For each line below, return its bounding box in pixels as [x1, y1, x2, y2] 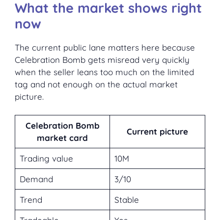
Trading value [19, 153, 73, 164]
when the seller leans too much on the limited [15, 66, 194, 77]
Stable [114, 194, 139, 205]
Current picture [127, 126, 188, 137]
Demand [19, 174, 53, 185]
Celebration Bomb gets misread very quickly [15, 54, 190, 65]
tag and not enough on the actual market [15, 79, 178, 89]
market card [37, 133, 88, 143]
